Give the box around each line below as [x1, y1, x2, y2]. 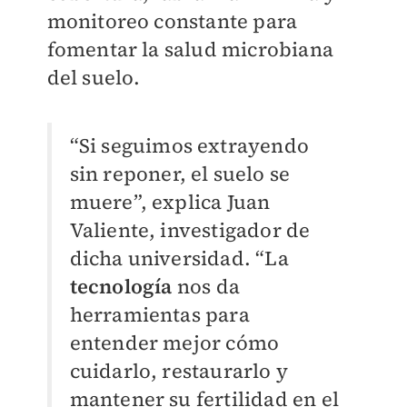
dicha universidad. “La [69, 243, 289, 272]
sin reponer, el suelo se [69, 159, 291, 187]
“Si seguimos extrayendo [69, 131, 310, 159]
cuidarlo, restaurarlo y [69, 356, 289, 384]
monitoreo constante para [46, 6, 298, 35]
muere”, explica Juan [69, 187, 271, 215]
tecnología [69, 272, 173, 300]
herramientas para [69, 300, 250, 328]
